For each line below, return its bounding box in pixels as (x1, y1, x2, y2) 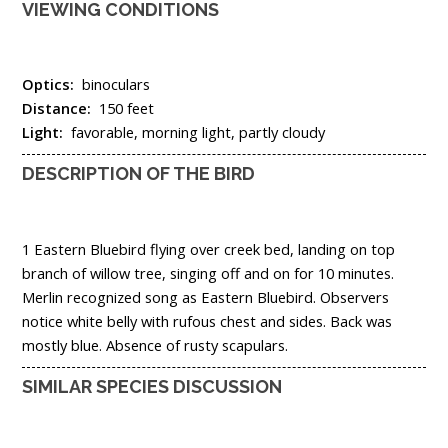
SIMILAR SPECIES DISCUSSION (22, 375, 282, 397)
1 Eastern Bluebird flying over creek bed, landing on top (22, 238, 395, 259)
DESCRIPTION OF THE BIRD (22, 163, 255, 185)
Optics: (22, 74, 82, 95)
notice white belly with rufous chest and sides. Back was (22, 310, 392, 331)
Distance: (22, 98, 99, 119)
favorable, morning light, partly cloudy (71, 122, 325, 143)
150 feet (99, 98, 154, 119)
